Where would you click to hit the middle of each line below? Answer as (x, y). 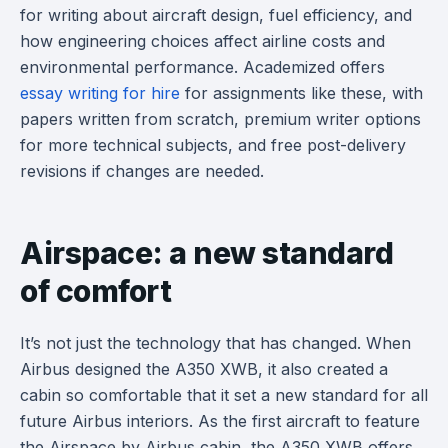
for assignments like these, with (301, 92)
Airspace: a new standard (206, 252)
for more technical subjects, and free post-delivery (213, 144)
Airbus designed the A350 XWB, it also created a (204, 368)
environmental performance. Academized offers (202, 66)
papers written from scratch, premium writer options (220, 118)
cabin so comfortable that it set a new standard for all (224, 394)
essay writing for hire (100, 92)
